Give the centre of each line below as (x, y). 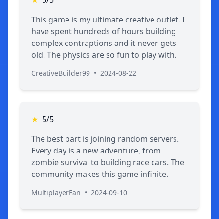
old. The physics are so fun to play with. (104, 55)
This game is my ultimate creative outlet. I (108, 19)
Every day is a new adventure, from (96, 150)
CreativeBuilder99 (61, 73)
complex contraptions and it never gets (104, 43)
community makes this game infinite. (100, 174)
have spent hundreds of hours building (104, 31)
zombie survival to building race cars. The (108, 162)
